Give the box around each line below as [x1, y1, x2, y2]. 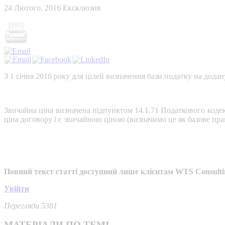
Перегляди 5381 [4, 201, 57, 210]
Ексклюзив [63, 3, 101, 12]
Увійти [4, 184, 29, 193]
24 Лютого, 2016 [4, 3, 63, 12]
